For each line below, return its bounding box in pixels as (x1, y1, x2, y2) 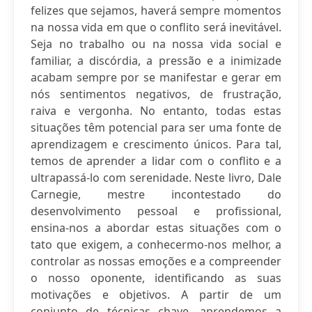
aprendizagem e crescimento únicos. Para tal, (31, 136, 281, 152)
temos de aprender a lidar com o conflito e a (31, 153, 281, 169)
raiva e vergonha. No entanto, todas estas (31, 103, 281, 118)
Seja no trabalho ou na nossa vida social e (31, 36, 281, 52)
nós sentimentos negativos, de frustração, (31, 86, 281, 102)
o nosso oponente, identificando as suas (31, 270, 281, 286)
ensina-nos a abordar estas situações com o (31, 220, 281, 235)
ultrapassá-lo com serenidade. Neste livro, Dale (31, 170, 281, 185)
